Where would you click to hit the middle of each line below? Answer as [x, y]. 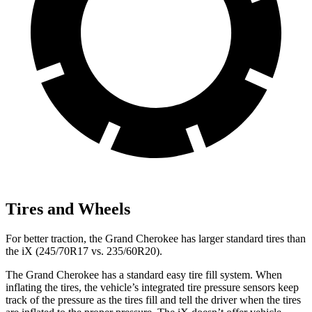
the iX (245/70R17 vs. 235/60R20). [84, 251]
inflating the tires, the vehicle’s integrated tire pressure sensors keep [152, 287]
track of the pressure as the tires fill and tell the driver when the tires [153, 299]
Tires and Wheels [68, 209]
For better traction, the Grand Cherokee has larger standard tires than [156, 238]
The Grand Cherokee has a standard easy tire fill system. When [144, 274]
